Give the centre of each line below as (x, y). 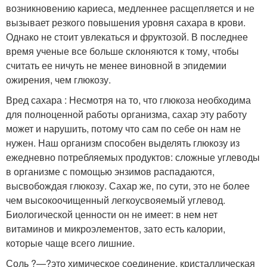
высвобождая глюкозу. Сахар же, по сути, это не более (128, 185)
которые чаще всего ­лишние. (70, 243)
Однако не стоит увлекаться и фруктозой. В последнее (127, 36)
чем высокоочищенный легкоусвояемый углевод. (116, 200)
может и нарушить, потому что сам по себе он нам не (123, 128)
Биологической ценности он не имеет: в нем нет (112, 214)
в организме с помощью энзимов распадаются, (110, 171)
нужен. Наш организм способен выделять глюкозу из (123, 142)
